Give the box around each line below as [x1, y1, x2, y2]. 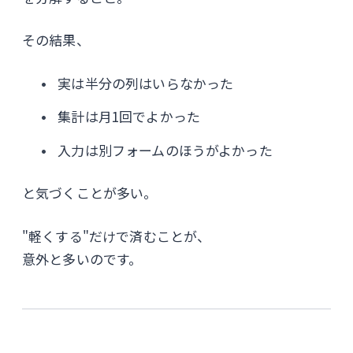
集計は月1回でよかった [58, 106, 201, 127]
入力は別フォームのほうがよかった [58, 140, 273, 160]
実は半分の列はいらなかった [58, 72, 234, 93]
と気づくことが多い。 [22, 183, 158, 203]
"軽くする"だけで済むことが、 [22, 225, 211, 246]
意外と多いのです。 [22, 248, 143, 269]
